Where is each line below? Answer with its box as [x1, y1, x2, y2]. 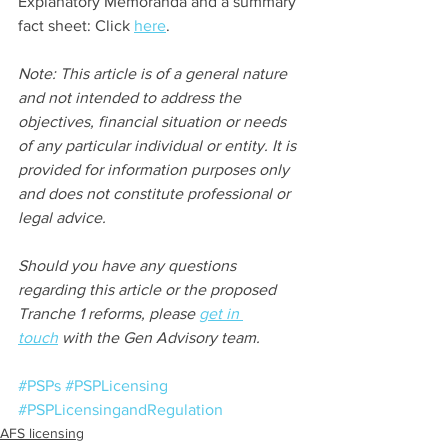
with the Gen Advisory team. [58, 329, 260, 347]
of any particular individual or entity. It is [18, 137, 300, 155]
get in [199, 305, 243, 323]
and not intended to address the [18, 89, 245, 107]
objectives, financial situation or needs [18, 113, 290, 131]
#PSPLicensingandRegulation [18, 401, 223, 419]
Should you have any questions [18, 257, 240, 275]
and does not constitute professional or [18, 185, 294, 203]
